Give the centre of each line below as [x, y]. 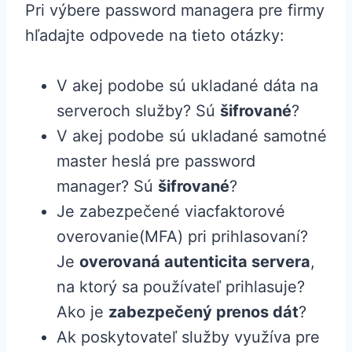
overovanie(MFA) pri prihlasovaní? [182, 237]
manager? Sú [107, 187]
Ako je [82, 312]
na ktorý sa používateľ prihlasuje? [181, 287]
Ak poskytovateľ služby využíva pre [188, 337]
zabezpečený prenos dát [203, 312]
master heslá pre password [156, 161]
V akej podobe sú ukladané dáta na [187, 86]
